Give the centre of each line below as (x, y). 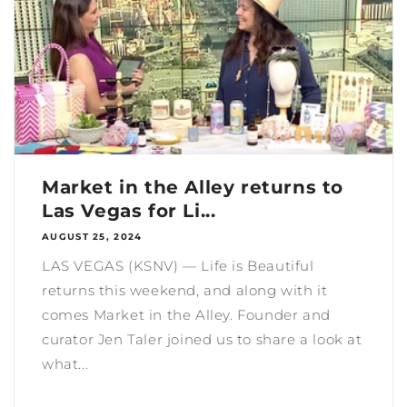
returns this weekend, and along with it (185, 290)
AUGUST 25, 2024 (92, 236)
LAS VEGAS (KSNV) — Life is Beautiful (178, 265)
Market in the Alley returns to (193, 187)
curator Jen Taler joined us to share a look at (202, 339)
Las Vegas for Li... (129, 210)
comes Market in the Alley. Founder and (186, 314)
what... (65, 363)
